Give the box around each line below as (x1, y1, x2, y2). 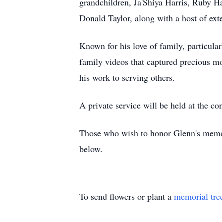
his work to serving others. (79, 71, 175, 83)
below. (79, 143, 103, 155)
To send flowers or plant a (79, 190, 174, 202)
